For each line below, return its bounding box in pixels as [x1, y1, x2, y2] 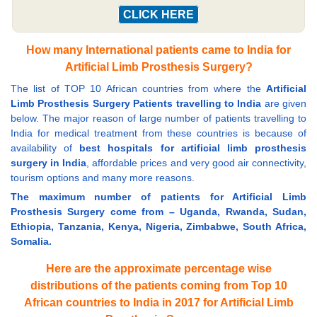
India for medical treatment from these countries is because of [11, 127, 306, 139]
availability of [11, 142, 80, 154]
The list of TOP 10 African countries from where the [11, 83, 266, 95]
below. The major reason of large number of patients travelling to [11, 113, 306, 125]
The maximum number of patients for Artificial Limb [11, 191, 306, 203]
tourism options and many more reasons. [11, 172, 195, 184]
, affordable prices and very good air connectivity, [86, 157, 307, 169]
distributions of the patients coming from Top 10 [30, 279, 287, 292]
